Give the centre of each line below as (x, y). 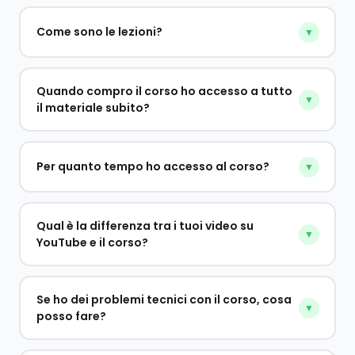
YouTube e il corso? (92, 242)
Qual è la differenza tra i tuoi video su (145, 225)
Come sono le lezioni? (99, 32)
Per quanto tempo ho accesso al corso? (153, 167)
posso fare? (71, 316)
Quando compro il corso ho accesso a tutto (164, 91)
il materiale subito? (93, 107)
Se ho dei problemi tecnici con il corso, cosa (164, 299)
